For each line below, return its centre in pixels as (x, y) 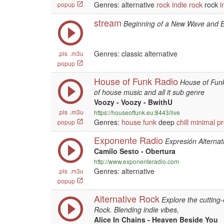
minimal (203, 122)
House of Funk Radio (136, 81)
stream (108, 22)
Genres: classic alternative (136, 53)
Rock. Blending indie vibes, (136, 209)
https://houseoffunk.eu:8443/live (137, 112)
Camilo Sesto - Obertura (135, 151)
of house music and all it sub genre (149, 92)
